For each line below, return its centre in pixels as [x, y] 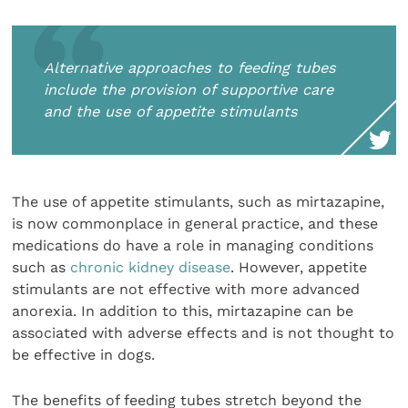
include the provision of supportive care [189, 89]
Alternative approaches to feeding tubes [190, 67]
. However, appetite [299, 267]
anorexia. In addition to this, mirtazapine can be [183, 311]
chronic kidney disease [151, 267]
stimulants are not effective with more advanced [186, 289]
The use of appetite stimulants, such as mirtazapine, [199, 201]
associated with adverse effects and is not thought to [204, 332]
